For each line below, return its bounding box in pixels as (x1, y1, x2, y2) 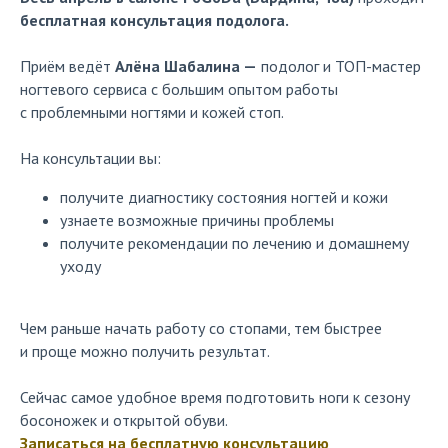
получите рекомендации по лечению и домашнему (60, 233, 409, 253)
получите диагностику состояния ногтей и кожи (60, 187, 388, 207)
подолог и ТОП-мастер (257, 56, 421, 76)
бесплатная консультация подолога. (20, 10, 289, 30)
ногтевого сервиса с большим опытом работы (20, 79, 338, 99)
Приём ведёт (20, 56, 115, 76)
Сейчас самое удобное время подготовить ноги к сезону (20, 387, 410, 407)
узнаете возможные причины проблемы (60, 210, 334, 230)
